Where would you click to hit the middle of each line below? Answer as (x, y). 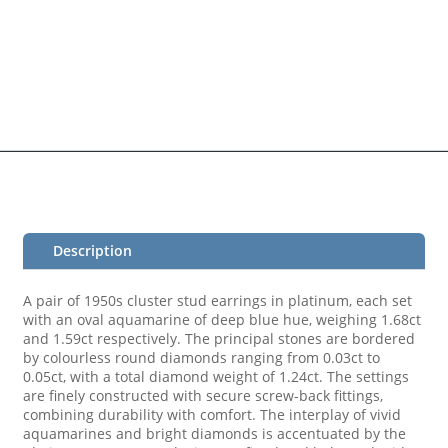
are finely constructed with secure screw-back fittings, (203, 396)
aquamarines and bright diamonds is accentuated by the (215, 434)
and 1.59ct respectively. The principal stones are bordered (219, 339)
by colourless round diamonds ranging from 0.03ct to (202, 358)
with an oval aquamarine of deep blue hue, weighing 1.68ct (222, 320)
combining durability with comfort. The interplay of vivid (212, 415)
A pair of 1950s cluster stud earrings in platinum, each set (218, 301)
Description (93, 251)
